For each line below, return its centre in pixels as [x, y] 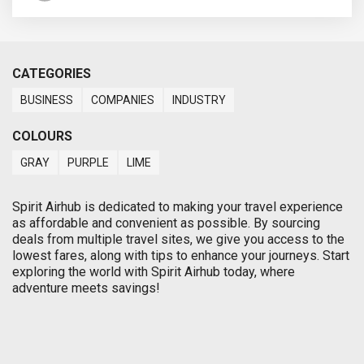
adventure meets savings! [86, 288]
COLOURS [42, 136]
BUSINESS [47, 100]
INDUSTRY [199, 100]
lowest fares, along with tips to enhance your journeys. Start [181, 255]
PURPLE [88, 162]
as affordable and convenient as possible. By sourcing [166, 223]
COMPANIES [123, 100]
